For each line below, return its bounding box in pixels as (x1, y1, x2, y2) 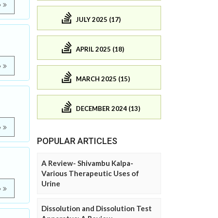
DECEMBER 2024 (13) (76, 104, 140, 112)
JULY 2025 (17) (76, 15, 121, 23)
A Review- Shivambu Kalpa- (41, 159, 133, 168)
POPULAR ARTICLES (37, 136, 117, 146)
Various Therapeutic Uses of (41, 169, 139, 178)
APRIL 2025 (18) (76, 45, 124, 53)
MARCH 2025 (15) (76, 74, 130, 83)
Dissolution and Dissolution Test (41, 204, 152, 213)
